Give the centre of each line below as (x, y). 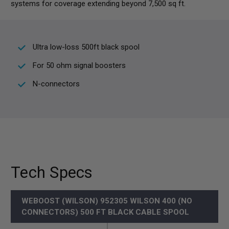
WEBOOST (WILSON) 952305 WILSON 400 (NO (107, 201)
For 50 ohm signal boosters (79, 66)
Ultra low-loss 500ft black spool (86, 47)
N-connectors (56, 84)
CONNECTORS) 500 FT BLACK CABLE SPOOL (105, 212)
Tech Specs (52, 173)
